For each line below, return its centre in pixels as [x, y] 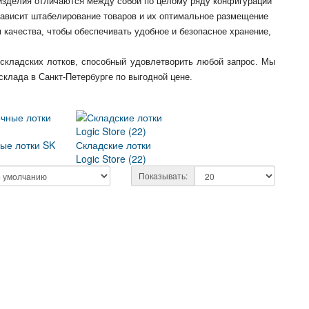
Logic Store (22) [111, 159]
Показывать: [163, 176]
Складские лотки [114, 145]
